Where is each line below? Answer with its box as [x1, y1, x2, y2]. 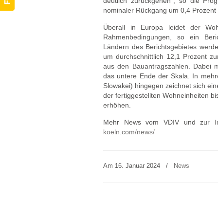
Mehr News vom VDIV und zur [103, 118, 215, 126]
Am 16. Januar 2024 [103, 162, 162, 169]
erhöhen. [103, 101, 131, 109]
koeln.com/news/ [103, 128, 155, 136]
